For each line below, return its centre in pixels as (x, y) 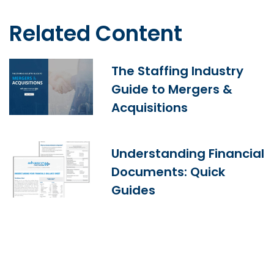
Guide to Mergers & (172, 90)
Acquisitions (150, 108)
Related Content (96, 33)
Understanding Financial (188, 154)
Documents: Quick (168, 172)
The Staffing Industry (178, 71)
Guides (134, 191)
